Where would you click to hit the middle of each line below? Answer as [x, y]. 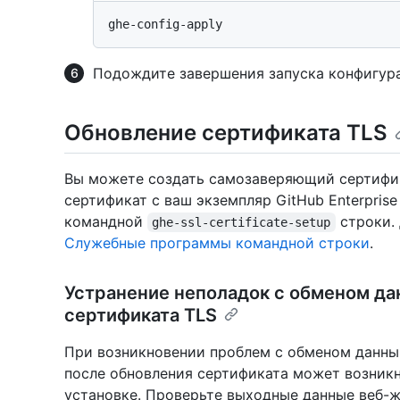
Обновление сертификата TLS [226, 132]
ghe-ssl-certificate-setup [242, 223]
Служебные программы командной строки [217, 243]
